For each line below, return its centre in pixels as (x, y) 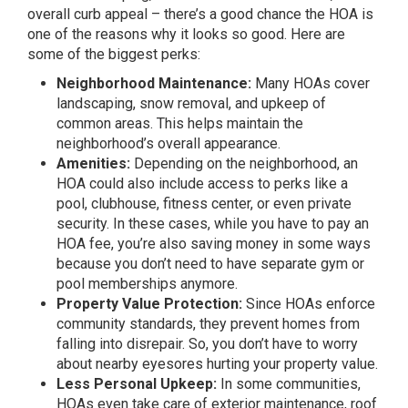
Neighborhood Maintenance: (154, 83)
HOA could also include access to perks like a (202, 183)
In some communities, (289, 383)
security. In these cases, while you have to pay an (213, 223)
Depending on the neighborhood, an (244, 163)
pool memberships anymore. (147, 283)
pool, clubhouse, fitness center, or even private (204, 203)
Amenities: (93, 163)
